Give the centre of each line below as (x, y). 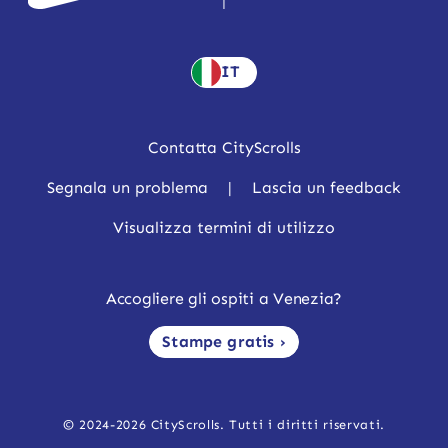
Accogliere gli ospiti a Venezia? (224, 298)
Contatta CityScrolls (224, 147)
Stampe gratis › (224, 341)
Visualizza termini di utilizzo (224, 227)
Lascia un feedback (327, 187)
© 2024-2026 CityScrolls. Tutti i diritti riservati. (224, 424)
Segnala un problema (127, 187)
